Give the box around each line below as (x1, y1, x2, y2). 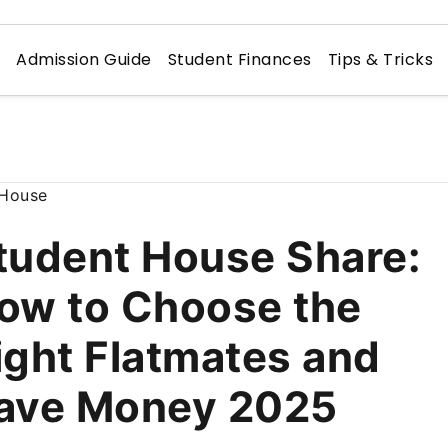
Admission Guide (16, 48, 152, 71)
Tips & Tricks (327, 48, 434, 71)
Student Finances (167, 48, 312, 71)
